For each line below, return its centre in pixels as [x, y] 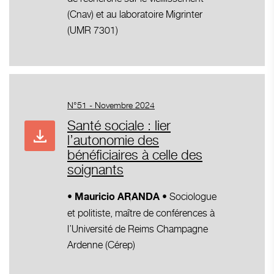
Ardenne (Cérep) [101, 245]
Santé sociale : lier [119, 125]
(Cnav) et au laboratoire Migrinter [135, 14]
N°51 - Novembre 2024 [111, 105]
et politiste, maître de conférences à [141, 213]
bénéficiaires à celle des [135, 154]
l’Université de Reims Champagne [138, 229]
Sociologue [193, 196]
